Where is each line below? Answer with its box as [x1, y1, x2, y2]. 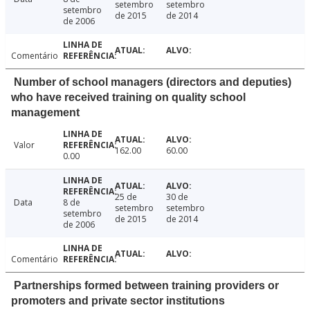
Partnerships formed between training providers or [14, 280, 279, 292]
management [11, 107, 80, 119]
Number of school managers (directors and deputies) [14, 76, 291, 89]
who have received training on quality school [11, 91, 246, 104]
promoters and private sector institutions [11, 295, 225, 307]
